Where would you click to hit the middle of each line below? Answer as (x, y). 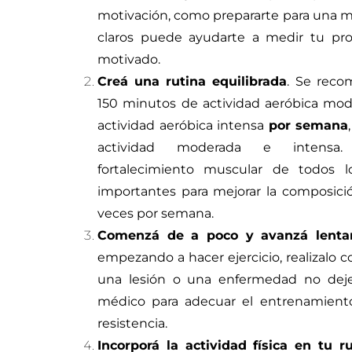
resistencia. (132, 324)
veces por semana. (156, 214)
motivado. (129, 60)
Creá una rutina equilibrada (192, 82)
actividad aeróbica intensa (183, 126)
